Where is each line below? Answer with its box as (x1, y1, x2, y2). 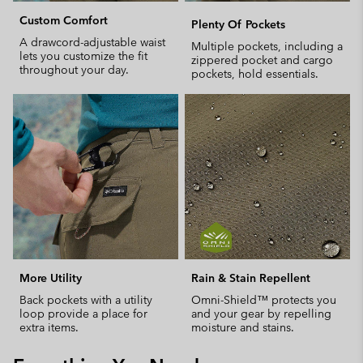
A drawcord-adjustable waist (19, 35, 165, 49)
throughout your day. (19, 62, 129, 77)
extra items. (19, 320, 79, 335)
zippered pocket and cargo (191, 53, 333, 67)
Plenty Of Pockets (191, 17, 285, 32)
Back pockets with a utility (19, 293, 152, 307)
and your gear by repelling (191, 306, 331, 321)
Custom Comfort (19, 13, 108, 28)
